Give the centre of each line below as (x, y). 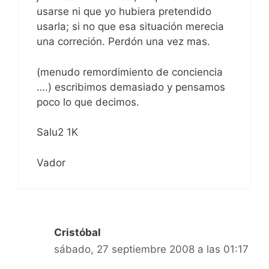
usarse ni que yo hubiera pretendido (124, 12)
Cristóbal (77, 232)
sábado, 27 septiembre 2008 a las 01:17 (151, 249)
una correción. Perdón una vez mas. (123, 42)
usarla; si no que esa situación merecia (130, 27)
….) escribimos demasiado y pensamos (131, 87)
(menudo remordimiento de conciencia (130, 72)
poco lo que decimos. (88, 102)
